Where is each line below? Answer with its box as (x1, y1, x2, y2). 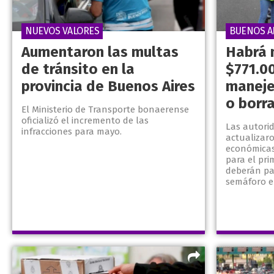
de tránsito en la (21, 61, 135, 78)
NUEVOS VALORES (25, 25, 99, 37)
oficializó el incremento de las (21, 115, 149, 127)
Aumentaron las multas (21, 43, 179, 61)
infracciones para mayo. (21, 126, 122, 138)
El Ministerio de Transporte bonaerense (21, 104, 189, 116)
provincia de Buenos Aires (21, 78, 195, 95)
